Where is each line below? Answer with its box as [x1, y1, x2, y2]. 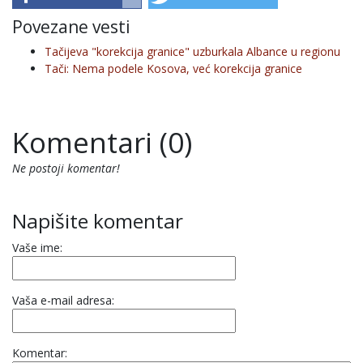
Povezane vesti [12, 15, 130, 38]
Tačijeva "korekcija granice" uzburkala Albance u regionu [45, 44, 340, 59]
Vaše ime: [12, 240, 62, 255]
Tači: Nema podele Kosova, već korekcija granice [45, 61, 302, 76]
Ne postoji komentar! [12, 160, 120, 176]
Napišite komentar [12, 207, 183, 234]
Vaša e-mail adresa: [12, 293, 114, 308]
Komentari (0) [12, 123, 192, 161]
